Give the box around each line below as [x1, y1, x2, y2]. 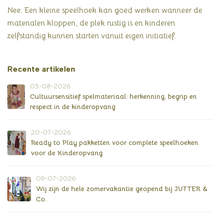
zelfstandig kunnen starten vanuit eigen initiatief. [7, 31, 177, 41]
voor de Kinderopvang [30, 148, 103, 158]
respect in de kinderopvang [29, 102, 115, 111]
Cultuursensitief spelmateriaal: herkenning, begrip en [29, 92, 197, 101]
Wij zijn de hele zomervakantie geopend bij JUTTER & [35, 184, 208, 193]
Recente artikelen [7, 64, 75, 74]
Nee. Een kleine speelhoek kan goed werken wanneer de [7, 5, 202, 15]
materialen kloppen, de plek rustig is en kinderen [7, 18, 175, 28]
